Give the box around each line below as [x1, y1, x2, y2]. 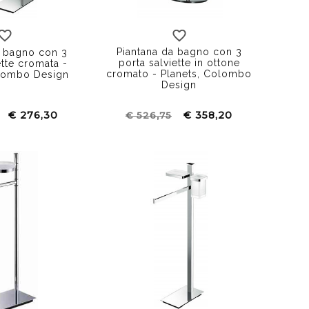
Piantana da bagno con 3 [116, 46, 242, 57]
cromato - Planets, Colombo [106, 68, 252, 79]
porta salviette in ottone [118, 57, 240, 68]
